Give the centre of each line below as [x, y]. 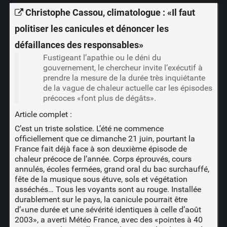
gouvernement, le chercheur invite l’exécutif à [123, 67]
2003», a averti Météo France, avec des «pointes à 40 [108, 219]
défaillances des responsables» [79, 45]
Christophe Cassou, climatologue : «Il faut [110, 13]
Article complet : [43, 114]
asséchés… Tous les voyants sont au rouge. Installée [108, 189]
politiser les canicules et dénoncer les [91, 29]
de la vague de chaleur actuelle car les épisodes [127, 88]
